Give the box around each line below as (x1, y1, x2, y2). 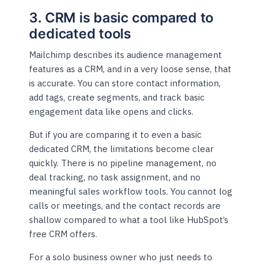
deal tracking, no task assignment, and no (29, 172, 201, 183)
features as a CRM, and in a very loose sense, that (29, 63, 232, 75)
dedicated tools (29, 25, 131, 43)
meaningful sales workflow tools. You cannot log (29, 186, 233, 198)
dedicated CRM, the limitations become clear (29, 143, 214, 155)
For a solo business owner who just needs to (29, 251, 213, 263)
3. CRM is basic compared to (29, 9, 214, 27)
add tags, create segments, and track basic (29, 92, 205, 104)
